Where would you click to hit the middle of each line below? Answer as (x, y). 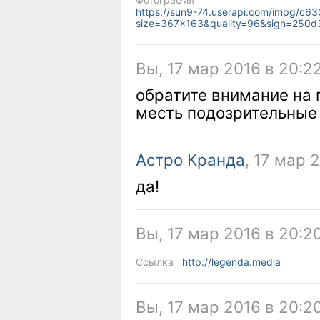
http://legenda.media (231, 262)
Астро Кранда (190, 160)
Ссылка (155, 262)
